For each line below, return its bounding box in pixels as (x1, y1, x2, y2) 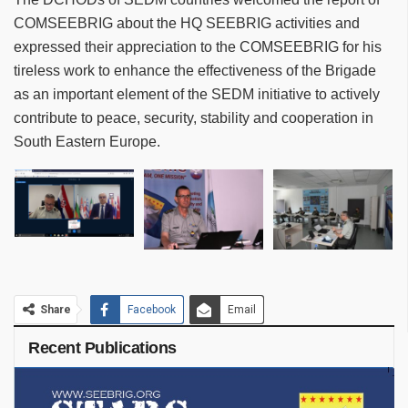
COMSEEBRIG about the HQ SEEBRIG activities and (14, 15, 360, 32)
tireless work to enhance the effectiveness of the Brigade (14, 63, 376, 79)
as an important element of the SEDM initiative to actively (14, 87, 380, 103)
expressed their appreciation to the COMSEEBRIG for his (14, 39, 382, 56)
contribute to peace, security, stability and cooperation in (14, 110, 373, 127)
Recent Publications (28, 338, 177, 357)
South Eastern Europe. (14, 134, 160, 150)
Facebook (127, 302, 176, 316)
